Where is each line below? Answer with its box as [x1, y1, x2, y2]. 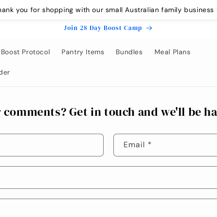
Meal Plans [154, 47, 191, 56]
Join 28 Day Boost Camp [63, 24, 142, 32]
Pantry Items [62, 47, 105, 56]
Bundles [116, 47, 143, 56]
